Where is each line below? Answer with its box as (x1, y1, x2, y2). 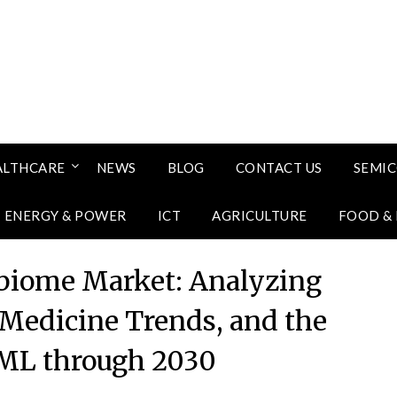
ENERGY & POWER (4, 207, 127, 223)
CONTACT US (235, 160, 323, 175)
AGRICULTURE (212, 207, 307, 223)
